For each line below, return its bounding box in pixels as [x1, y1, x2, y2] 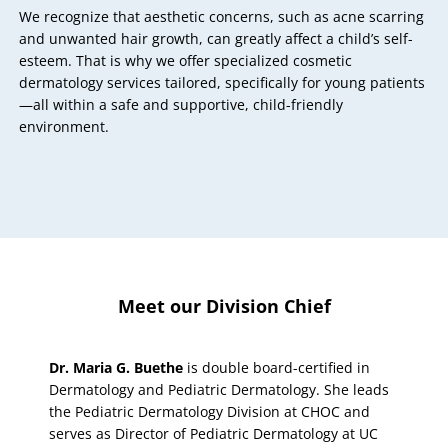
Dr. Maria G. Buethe [49, 358, 184, 378]
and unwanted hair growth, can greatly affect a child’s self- [19, 28, 414, 48]
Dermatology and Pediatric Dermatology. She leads [49, 380, 390, 400]
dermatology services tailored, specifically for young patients [19, 72, 426, 92]
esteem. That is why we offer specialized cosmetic [19, 50, 353, 70]
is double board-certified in [183, 358, 371, 378]
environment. [19, 116, 110, 136]
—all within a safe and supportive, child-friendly [19, 94, 344, 114]
